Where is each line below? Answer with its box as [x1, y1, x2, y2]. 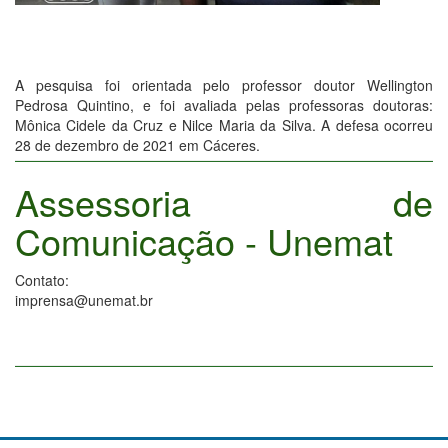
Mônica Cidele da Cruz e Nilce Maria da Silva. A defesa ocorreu [15, 115, 433, 136]
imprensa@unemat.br [15, 290, 153, 311]
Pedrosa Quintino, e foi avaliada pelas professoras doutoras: [15, 95, 433, 116]
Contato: [15, 270, 69, 291]
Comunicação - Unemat [15, 215, 393, 267]
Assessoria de [15, 176, 433, 228]
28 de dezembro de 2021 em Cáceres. [15, 135, 264, 156]
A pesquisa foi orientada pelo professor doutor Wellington [15, 75, 433, 96]
